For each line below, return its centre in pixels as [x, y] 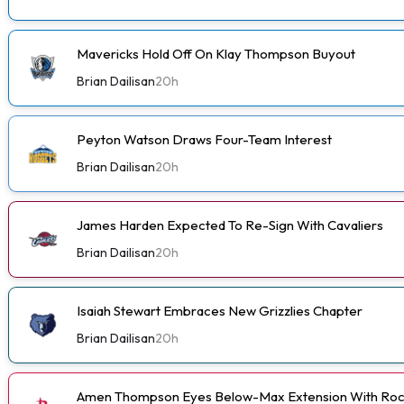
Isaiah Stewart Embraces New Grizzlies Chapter [220, 310]
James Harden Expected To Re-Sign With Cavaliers [230, 225]
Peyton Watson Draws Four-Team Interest [205, 139]
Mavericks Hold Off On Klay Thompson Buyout [216, 53]
